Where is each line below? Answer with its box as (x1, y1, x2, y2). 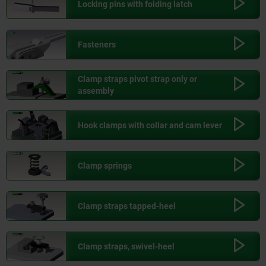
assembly (78, 86, 114, 96)
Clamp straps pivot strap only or (78, 74, 197, 84)
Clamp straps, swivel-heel (78, 242, 175, 252)
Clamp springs (78, 161, 132, 171)
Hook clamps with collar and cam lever (78, 121, 222, 131)
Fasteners (78, 40, 116, 50)
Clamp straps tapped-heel (78, 201, 176, 211)
